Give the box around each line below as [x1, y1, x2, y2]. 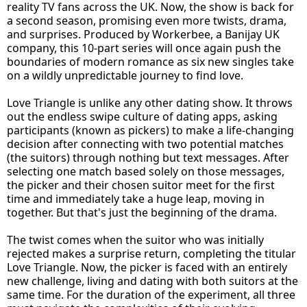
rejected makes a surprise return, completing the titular [7, 246, 296, 262]
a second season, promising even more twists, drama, [7, 13, 286, 29]
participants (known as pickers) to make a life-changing [7, 123, 294, 138]
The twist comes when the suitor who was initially [7, 232, 264, 248]
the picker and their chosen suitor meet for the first [7, 177, 275, 193]
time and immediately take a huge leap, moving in [7, 191, 265, 207]
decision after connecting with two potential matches [7, 136, 284, 152]
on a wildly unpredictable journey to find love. [7, 68, 243, 84]
